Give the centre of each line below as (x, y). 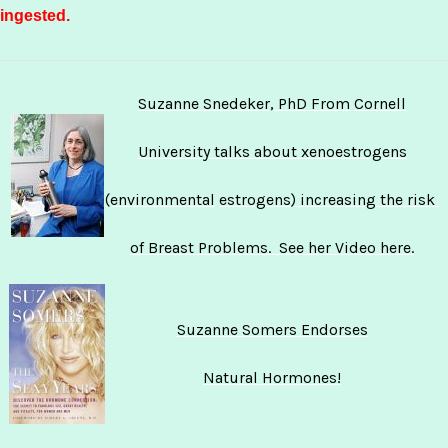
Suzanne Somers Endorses (272, 329)
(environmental (160, 199)
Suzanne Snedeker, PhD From (244, 103)
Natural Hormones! (272, 377)
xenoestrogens (353, 151)
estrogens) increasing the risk (329, 199)
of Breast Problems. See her (232, 247)
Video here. (374, 247)
